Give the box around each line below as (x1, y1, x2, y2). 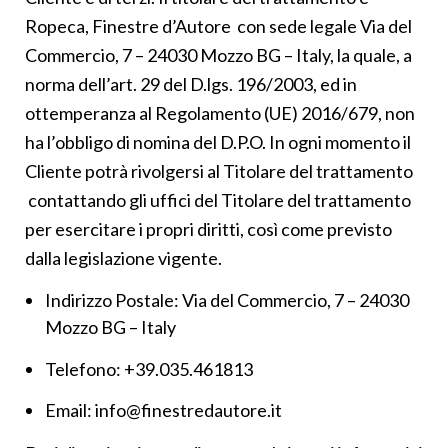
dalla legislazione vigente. (25, 247, 222, 269)
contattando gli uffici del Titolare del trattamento (25, 189, 411, 211)
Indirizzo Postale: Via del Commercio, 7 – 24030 (45, 289, 409, 312)
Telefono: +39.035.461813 (45, 357, 253, 380)
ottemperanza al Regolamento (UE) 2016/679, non (25, 102, 415, 124)
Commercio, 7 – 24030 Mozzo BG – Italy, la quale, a (25, 44, 412, 66)
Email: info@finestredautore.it (45, 399, 282, 422)
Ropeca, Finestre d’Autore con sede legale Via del (25, 15, 412, 37)
